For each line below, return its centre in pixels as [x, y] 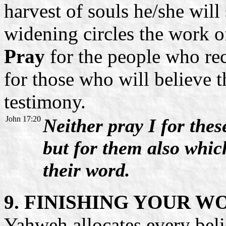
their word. [87, 170]
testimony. [45, 101]
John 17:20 [23, 119]
